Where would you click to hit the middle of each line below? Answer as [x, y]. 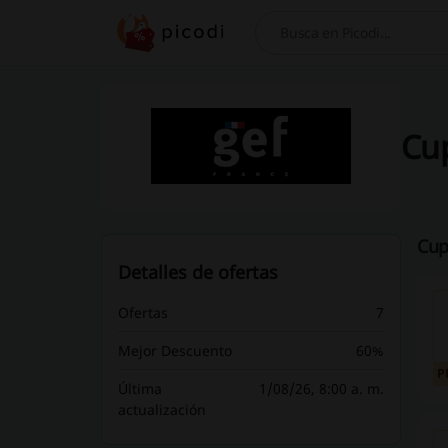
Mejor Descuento [174, 350]
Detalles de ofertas [197, 272]
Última [139, 388]
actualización [161, 409]
